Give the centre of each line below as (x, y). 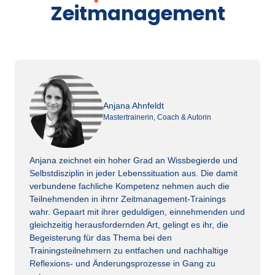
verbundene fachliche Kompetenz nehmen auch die (130, 186)
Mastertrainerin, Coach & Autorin (157, 117)
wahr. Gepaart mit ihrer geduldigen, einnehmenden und (137, 212)
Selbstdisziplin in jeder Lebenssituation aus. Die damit (134, 173)
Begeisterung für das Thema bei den (101, 238)
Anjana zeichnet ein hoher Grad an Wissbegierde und (134, 161)
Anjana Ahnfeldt (134, 105)
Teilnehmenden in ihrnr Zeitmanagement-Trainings (128, 199)
